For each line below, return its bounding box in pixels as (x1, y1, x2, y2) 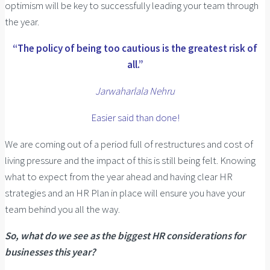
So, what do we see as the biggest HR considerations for (5, 229, 245, 243)
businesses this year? (5, 245, 96, 259)
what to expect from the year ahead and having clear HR (5, 170, 233, 184)
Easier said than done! (90, 111, 180, 125)
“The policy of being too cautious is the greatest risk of (13, 42, 257, 55)
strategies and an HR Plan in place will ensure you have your (5, 186, 245, 200)
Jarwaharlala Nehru (95, 84, 175, 98)
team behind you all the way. (5, 202, 120, 216)
